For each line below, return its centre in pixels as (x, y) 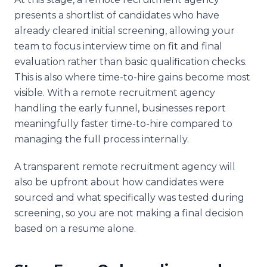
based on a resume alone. (75, 228)
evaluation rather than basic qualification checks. (131, 61)
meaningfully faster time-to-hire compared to (123, 123)
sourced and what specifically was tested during (129, 197)
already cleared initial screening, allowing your (125, 30)
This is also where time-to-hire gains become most (132, 77)
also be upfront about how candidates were (119, 182)
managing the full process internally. (102, 139)
